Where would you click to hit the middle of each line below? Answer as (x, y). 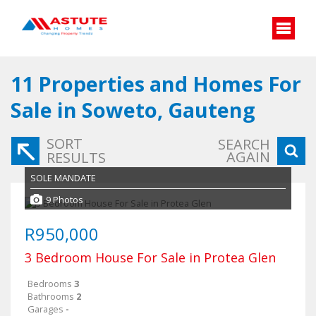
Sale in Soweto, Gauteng (133, 110)
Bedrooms (50, 284)
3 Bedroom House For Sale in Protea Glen (150, 257)
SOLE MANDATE (63, 178)
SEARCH (244, 144)
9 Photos (65, 199)
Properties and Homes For (170, 84)
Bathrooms (51, 296)
